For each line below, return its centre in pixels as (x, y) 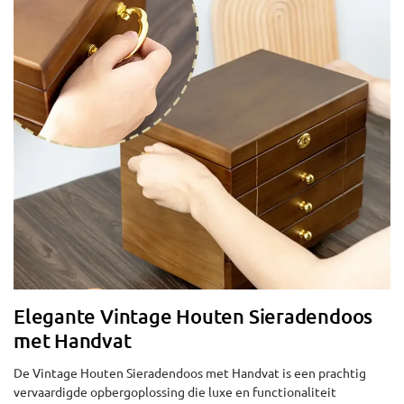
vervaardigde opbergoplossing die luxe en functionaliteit (175, 392)
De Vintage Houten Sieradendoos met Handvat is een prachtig (190, 373)
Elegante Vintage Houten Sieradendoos (193, 317)
